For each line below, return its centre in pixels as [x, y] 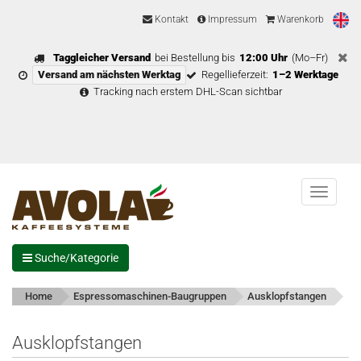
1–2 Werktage [305, 75]
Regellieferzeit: [235, 75]
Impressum [231, 20]
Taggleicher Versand [102, 58]
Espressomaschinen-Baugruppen [150, 296]
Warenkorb [299, 20]
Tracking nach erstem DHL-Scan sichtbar [187, 91]
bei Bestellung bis [195, 58]
